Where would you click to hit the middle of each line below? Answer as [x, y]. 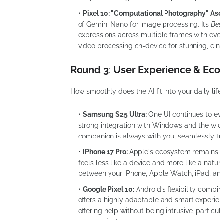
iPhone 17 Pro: [105, 151]
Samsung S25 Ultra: [115, 114]
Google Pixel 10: [109, 189]
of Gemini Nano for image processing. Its [144, 24]
